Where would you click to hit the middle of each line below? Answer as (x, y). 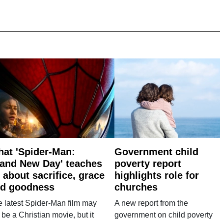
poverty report (148, 163)
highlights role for (156, 175)
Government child (156, 151)
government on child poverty (163, 215)
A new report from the (151, 203)
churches (136, 187)
